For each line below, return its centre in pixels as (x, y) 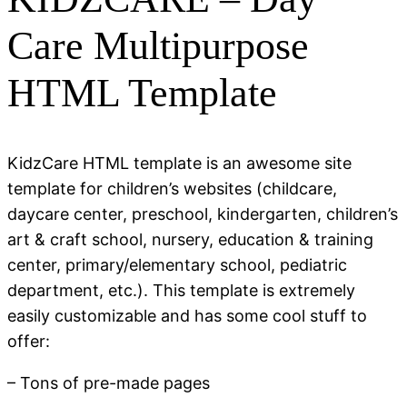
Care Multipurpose (158, 46)
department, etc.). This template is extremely (181, 290)
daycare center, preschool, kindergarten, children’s (203, 213)
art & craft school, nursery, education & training (190, 239)
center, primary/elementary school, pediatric (177, 264)
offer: (29, 341)
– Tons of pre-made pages (109, 382)
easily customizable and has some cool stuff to (187, 315)
